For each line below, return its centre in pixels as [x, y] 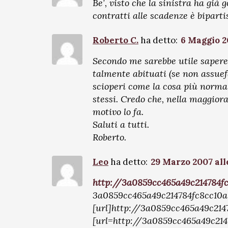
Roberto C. [116, 40]
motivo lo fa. [118, 112]
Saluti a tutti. [121, 124]
